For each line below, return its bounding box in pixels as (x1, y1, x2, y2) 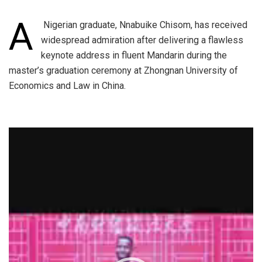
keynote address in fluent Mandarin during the (40, 49, 227, 61)
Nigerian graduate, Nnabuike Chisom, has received (40, 19, 247, 30)
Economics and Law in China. (9, 80, 126, 91)
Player (8, 143, 35, 155)
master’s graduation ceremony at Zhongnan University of (9, 64, 238, 76)
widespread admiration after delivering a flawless (40, 34, 243, 46)
